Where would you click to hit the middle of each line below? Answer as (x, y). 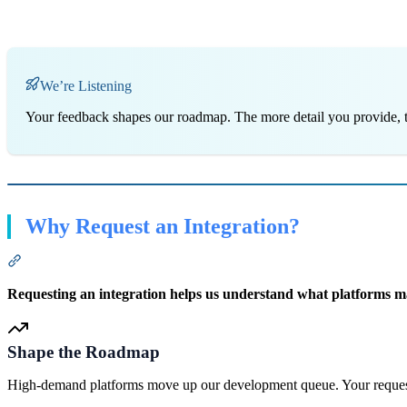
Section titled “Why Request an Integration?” (150, 260)
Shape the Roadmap (84, 352)
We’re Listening (86, 85)
